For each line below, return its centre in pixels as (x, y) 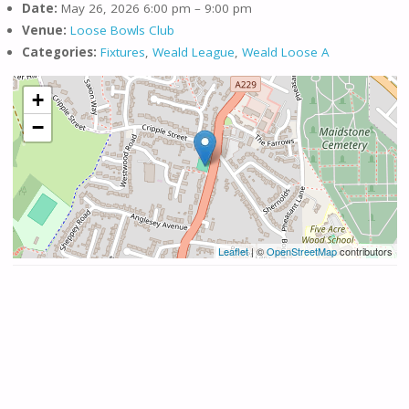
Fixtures (122, 52)
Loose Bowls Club (122, 31)
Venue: (44, 31)
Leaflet (233, 251)
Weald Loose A (285, 52)
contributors (364, 251)
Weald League (193, 52)
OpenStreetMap (301, 251)
